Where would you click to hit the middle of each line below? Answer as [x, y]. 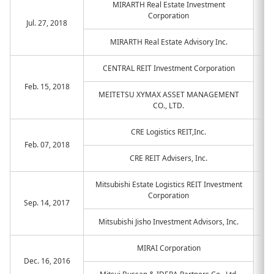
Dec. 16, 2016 [47, 261]
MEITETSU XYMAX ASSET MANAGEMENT [168, 94]
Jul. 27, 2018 [47, 23]
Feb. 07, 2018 [47, 145]
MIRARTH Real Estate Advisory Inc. [168, 42]
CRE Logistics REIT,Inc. [168, 132]
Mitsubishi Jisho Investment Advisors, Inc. [168, 222]
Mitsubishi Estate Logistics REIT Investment [168, 184]
